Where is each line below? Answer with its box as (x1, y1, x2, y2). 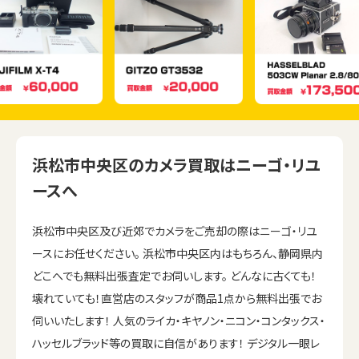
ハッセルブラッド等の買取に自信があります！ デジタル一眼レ (32, 334, 320, 351)
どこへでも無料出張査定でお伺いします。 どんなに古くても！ (32, 267, 317, 284)
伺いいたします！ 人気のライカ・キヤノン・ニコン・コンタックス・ (32, 312, 325, 329)
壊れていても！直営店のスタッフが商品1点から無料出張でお (32, 289, 321, 306)
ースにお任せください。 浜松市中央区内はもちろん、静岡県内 (32, 244, 323, 261)
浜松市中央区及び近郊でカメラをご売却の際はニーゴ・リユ (32, 222, 317, 239)
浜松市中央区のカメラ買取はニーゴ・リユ (32, 152, 320, 176)
